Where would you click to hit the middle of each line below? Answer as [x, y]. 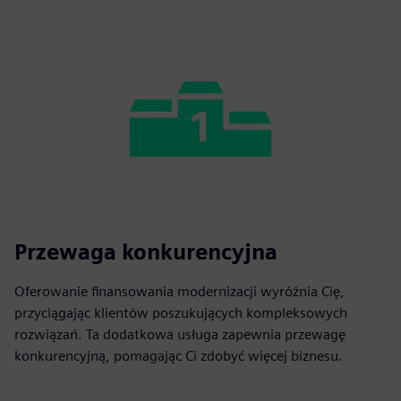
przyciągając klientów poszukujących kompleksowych [181, 312]
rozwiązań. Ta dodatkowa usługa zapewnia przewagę [180, 334]
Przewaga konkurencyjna [146, 252]
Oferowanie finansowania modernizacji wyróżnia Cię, [179, 291]
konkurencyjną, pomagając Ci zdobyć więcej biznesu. [179, 355]
